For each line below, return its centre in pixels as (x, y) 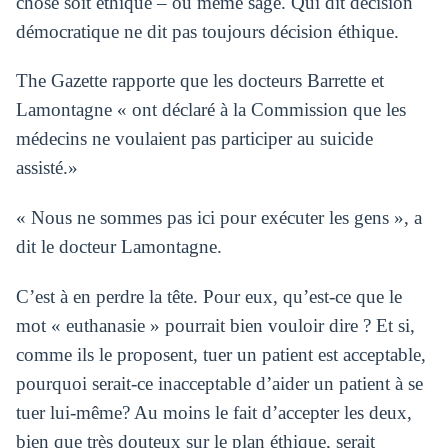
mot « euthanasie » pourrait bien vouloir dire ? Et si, (215, 325)
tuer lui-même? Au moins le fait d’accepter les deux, (213, 412)
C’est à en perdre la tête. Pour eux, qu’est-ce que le (208, 296)
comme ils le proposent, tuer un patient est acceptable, (220, 354)
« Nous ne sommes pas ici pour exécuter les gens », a (218, 218)
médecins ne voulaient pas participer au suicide (194, 139)
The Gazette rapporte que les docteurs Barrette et (199, 81)
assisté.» (46, 168)
